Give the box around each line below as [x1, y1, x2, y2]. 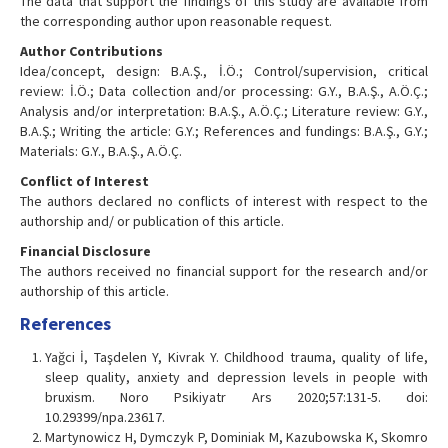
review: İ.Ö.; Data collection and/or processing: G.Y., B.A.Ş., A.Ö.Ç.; [20, 82, 428, 101]
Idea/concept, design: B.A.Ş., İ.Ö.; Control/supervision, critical [20, 62, 428, 81]
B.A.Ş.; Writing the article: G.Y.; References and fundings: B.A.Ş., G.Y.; [20, 122, 428, 141]
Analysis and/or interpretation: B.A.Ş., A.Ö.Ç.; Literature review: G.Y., [20, 102, 428, 121]
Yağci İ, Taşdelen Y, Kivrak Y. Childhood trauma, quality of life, [45, 348, 428, 367]
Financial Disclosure [20, 242, 151, 261]
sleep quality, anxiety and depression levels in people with [45, 368, 428, 387]
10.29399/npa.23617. [45, 408, 165, 427]
